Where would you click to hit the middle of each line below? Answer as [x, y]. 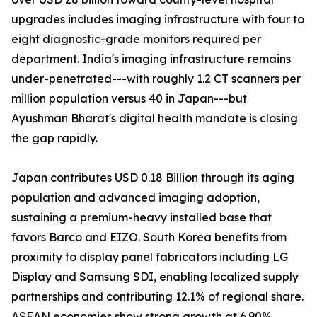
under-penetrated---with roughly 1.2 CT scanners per [156, 79]
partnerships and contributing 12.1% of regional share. [157, 297]
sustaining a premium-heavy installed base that [142, 218]
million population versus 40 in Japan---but [129, 99]
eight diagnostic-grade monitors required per [136, 39]
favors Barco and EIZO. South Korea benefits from [149, 237]
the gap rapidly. [54, 138]
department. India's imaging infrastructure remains [151, 59]
